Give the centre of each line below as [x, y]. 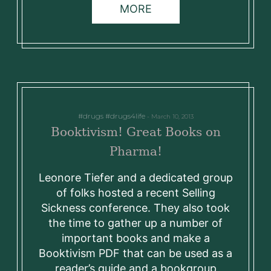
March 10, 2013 [172, 117]
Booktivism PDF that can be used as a [135, 253]
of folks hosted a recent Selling [135, 193]
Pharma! [135, 152]
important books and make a [135, 238]
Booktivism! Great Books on [135, 132]
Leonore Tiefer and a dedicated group [135, 178]
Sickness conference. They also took [135, 208]
